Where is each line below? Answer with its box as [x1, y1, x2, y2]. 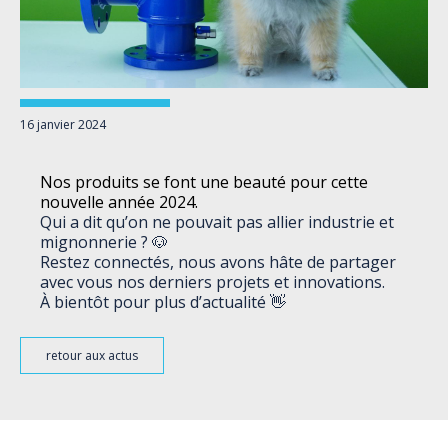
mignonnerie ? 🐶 [40, 231, 168, 253]
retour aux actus [46, 347, 138, 364]
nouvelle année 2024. [40, 191, 198, 213]
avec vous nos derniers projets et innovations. [40, 271, 385, 293]
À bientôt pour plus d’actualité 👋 [40, 291, 286, 313]
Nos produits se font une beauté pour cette [40, 171, 368, 193]
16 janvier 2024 [20, 116, 106, 133]
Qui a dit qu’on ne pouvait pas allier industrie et [40, 211, 394, 233]
